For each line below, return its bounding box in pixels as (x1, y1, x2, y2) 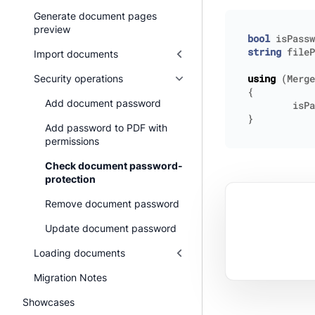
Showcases (22, 296, 75, 308)
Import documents (34, 48, 118, 60)
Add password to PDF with (45, 122, 167, 134)
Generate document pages (34, 10, 157, 22)
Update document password (45, 222, 176, 234)
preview (34, 23, 70, 35)
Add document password (45, 97, 161, 109)
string (247, 46, 281, 59)
